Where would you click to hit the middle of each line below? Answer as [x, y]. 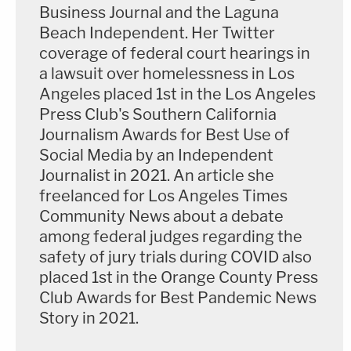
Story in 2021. [89, 318]
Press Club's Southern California [158, 115]
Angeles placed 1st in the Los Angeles [177, 94]
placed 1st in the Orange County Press [179, 278]
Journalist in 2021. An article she [157, 176]
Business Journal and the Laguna [159, 13]
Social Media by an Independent [156, 156]
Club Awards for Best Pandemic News [178, 298]
